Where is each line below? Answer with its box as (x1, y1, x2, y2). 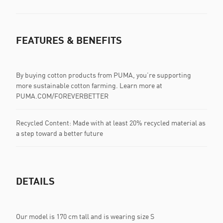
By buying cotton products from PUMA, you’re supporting (16, 71, 191, 80)
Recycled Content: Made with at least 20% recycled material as (16, 118, 206, 127)
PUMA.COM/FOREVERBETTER (16, 92, 109, 101)
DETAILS (16, 175, 55, 187)
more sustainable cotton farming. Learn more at (16, 81, 162, 90)
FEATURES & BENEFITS (16, 34, 122, 46)
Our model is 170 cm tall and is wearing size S (16, 212, 154, 221)
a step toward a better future (16, 129, 105, 138)
